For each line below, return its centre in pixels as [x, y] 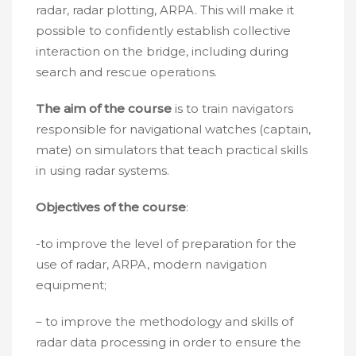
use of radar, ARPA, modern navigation [151, 264]
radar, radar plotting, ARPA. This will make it [165, 10]
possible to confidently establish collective [163, 31]
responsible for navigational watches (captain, [173, 129]
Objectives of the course [111, 207]
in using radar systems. [103, 170]
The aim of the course [104, 108]
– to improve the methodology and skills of [164, 321]
